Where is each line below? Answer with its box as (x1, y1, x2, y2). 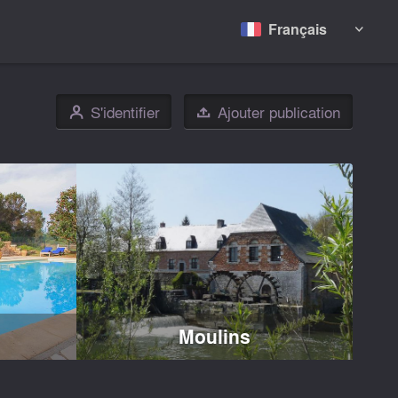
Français (268, 18, 328, 39)
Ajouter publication (217, 100, 340, 123)
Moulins (178, 322, 251, 351)
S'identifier (90, 100, 160, 123)
